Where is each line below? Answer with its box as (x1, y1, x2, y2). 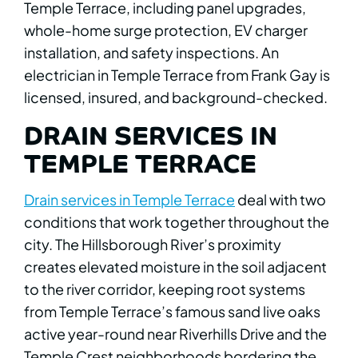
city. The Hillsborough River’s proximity (24, 234, 281, 253)
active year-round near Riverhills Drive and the (24, 324, 327, 343)
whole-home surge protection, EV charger (24, 20, 308, 39)
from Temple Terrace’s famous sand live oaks (24, 301, 320, 320)
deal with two (235, 189, 326, 209)
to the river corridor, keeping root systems (24, 279, 305, 298)
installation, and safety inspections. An (24, 42, 279, 62)
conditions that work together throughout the (24, 212, 329, 231)
